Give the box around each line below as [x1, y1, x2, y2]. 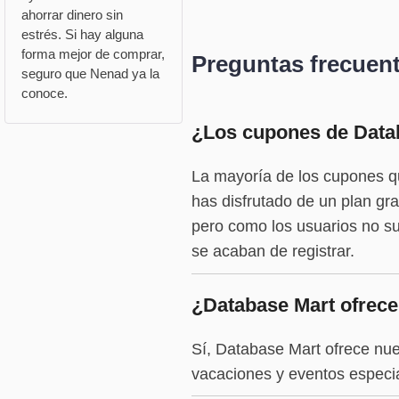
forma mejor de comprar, [20, 46, 165, 62]
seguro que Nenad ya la [20, 66, 159, 82]
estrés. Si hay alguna [20, 27, 143, 43]
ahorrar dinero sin [20, 7, 123, 23]
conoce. [20, 85, 68, 102]
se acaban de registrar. [191, 242, 354, 261]
